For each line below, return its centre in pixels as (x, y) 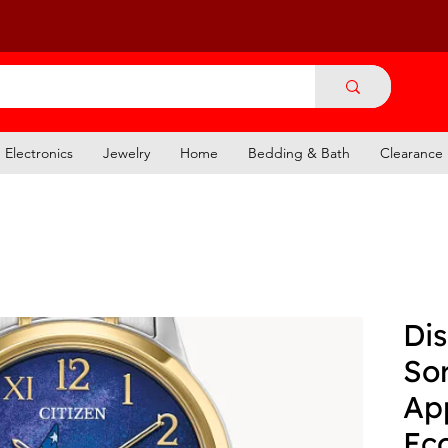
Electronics (39, 152)
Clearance (411, 152)
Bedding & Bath (299, 152)
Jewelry (126, 152)
